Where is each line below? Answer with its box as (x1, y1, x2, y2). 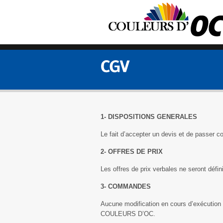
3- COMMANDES (101, 183, 151, 190)
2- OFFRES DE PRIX (101, 148, 163, 155)
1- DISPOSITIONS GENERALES (101, 113, 197, 120)
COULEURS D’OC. (101, 210, 155, 218)
